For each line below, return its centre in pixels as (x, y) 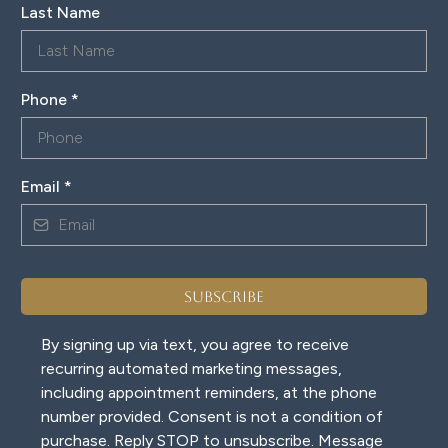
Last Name (60, 12)
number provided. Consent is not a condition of (212, 416)
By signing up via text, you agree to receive (195, 344)
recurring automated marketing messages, (191, 368)
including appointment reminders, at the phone (209, 392)
